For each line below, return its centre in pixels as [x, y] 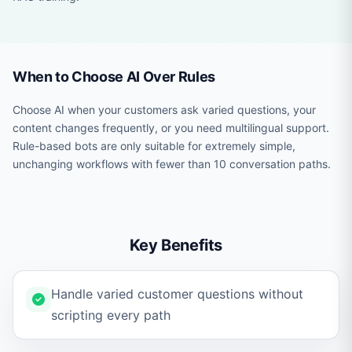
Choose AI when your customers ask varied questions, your [164, 110]
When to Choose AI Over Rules [114, 77]
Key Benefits [176, 245]
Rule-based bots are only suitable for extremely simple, [154, 146]
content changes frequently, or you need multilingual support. [171, 128]
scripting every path [111, 315]
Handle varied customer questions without [177, 294]
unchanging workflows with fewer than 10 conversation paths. [172, 164]
